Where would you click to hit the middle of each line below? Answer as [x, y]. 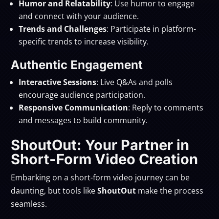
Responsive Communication [74, 107]
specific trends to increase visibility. [84, 41]
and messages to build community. [83, 120]
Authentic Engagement [77, 65]
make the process [170, 190]
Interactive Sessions [58, 82]
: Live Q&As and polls [135, 82]
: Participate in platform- [152, 29]
